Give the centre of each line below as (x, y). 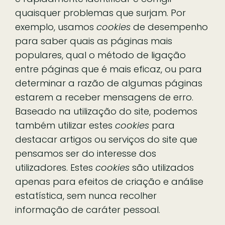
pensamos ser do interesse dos (86, 153)
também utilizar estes (65, 125)
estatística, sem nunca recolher (86, 195)
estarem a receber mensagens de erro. (104, 97)
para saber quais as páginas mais (94, 41)
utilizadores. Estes (55, 167)
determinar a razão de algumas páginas (109, 83)
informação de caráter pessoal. (88, 209)
